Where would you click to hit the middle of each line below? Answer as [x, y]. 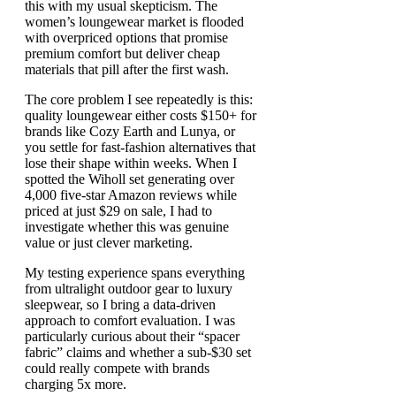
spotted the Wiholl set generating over [129, 179]
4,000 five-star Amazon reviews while [131, 195]
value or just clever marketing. [109, 243]
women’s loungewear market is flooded [134, 22]
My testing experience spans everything [135, 273]
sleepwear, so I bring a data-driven [120, 305]
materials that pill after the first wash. [127, 70]
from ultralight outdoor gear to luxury [129, 289]
